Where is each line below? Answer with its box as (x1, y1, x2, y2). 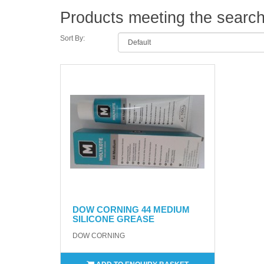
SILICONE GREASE (72, 213, 154, 224)
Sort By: (60, 34, 85, 42)
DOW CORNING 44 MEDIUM (72, 204, 190, 214)
